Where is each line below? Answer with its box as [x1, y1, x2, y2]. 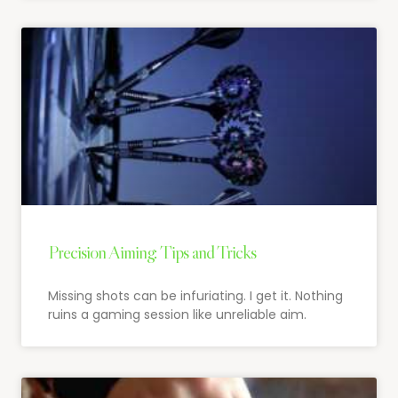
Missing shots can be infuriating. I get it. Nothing [48, 286, 343, 305]
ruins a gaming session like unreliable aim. [48, 305, 306, 323]
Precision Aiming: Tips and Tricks [48, 240, 256, 264]
